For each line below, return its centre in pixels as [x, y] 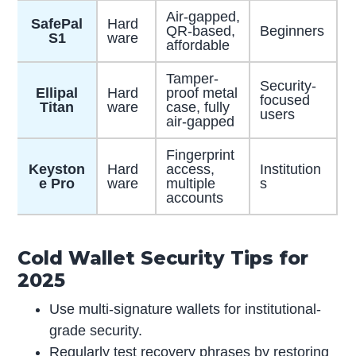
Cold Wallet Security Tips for [163, 257]
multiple [190, 183]
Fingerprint [200, 155]
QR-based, [200, 31]
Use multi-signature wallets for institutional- [186, 309]
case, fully [197, 107]
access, [190, 169]
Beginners [292, 31]
